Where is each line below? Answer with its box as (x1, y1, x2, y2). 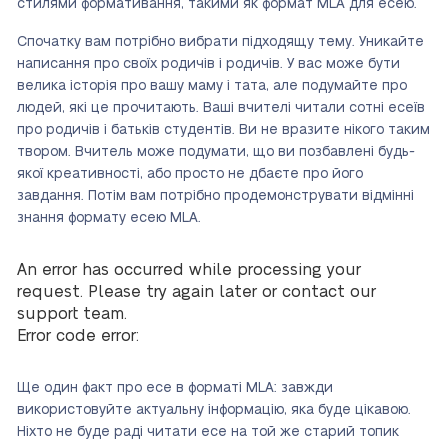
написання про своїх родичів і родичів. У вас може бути (17, 57, 400, 71)
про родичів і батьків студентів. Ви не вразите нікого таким (17, 123, 430, 137)
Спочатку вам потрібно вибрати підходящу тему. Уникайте (17, 35, 424, 49)
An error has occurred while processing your (17, 262, 361, 278)
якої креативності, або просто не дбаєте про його (17, 167, 363, 181)
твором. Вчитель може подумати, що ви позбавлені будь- (17, 145, 415, 159)
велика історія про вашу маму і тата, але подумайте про (17, 79, 407, 93)
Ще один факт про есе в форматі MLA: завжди (17, 381, 333, 395)
